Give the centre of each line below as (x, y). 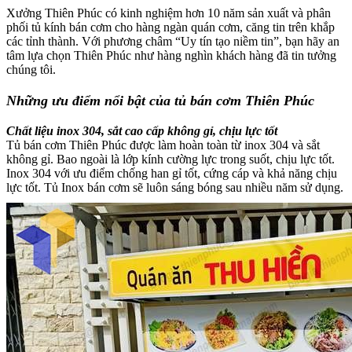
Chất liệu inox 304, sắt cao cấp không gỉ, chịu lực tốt (142, 130)
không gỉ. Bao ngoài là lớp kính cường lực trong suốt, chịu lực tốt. (170, 159)
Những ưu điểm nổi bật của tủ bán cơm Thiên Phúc (160, 100)
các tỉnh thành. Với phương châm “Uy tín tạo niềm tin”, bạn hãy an (173, 42)
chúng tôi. (31, 70)
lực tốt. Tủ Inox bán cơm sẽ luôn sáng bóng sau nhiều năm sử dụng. (175, 187)
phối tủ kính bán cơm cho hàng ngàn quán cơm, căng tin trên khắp (170, 27)
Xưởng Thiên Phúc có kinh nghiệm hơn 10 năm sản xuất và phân (169, 13)
